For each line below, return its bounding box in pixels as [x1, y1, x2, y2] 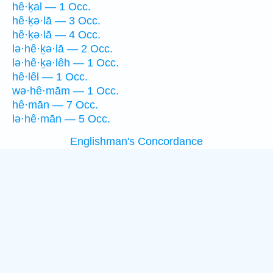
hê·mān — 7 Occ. [12, 99, 98, 111]
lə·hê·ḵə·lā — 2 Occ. [12, 43, 113, 55]
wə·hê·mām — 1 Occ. [12, 85, 119, 97]
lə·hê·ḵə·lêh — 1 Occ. [12, 57, 119, 69]
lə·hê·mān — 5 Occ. [12, 113, 110, 125]
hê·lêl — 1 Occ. [12, 71, 88, 83]
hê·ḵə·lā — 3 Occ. [12, 15, 101, 27]
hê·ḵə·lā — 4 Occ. [12, 29, 101, 41]
